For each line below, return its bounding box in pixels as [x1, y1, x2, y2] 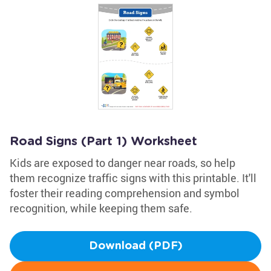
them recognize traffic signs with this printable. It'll [10, 171, 256, 185]
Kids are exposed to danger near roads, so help [10, 155, 235, 170]
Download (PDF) [88, 241, 183, 252]
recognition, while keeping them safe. [10, 201, 192, 215]
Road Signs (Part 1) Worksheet [10, 135, 197, 148]
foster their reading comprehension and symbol [10, 186, 240, 200]
